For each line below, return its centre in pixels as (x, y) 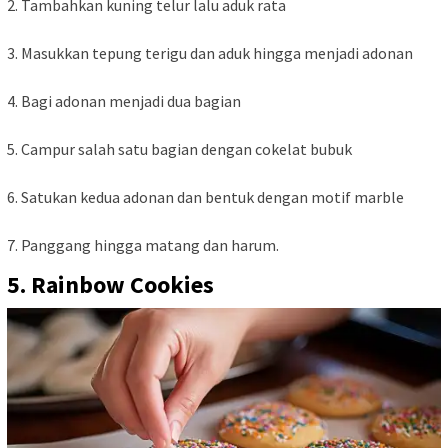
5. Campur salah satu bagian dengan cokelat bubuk (179, 149)
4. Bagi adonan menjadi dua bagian (124, 101)
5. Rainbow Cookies (110, 285)
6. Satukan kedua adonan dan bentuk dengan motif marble (205, 197)
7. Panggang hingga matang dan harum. (143, 245)
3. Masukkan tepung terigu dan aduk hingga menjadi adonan (210, 53)
